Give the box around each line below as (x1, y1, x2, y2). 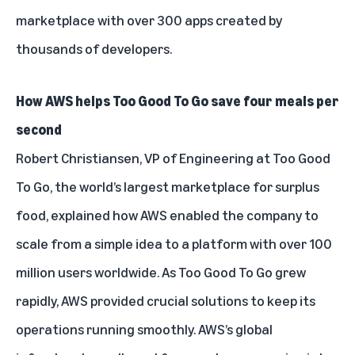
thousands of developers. (16, 40, 172, 58)
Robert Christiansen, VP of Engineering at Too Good (16, 149, 330, 167)
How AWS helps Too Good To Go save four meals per (16, 92, 339, 110)
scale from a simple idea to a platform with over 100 (16, 235, 332, 253)
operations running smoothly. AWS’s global (16, 320, 273, 338)
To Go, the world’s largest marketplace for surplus (16, 177, 319, 196)
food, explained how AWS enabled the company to (16, 206, 319, 224)
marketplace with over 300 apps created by (16, 11, 282, 29)
